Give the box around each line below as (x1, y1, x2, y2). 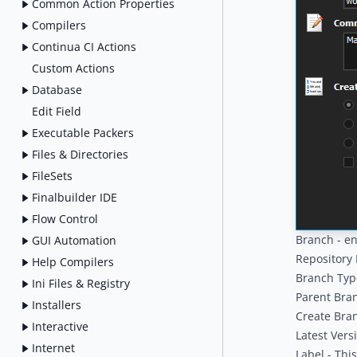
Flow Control (32, 210, 98, 226)
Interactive (32, 318, 88, 334)
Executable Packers (32, 124, 134, 140)
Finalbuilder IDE (32, 189, 117, 205)
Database (32, 81, 82, 97)
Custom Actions (32, 60, 115, 76)
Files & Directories (32, 146, 128, 162)
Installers (32, 296, 81, 312)
